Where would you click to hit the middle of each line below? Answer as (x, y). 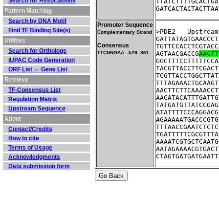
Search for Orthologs (37, 51)
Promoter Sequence (125, 25)
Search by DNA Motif (37, 21)
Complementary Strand (125, 32)
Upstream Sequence (37, 109)
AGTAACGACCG (177, 54)
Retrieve (16, 80)
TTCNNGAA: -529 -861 (123, 53)
